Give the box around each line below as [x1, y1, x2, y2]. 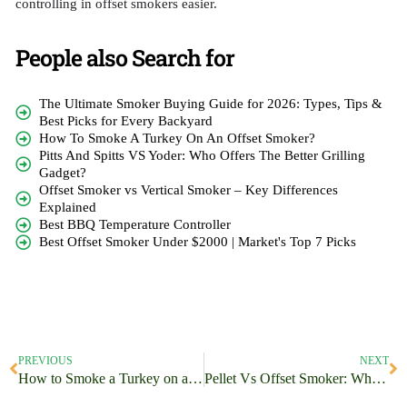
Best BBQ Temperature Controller [39, 216, 232, 232]
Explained [39, 199, 97, 214]
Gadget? [39, 164, 87, 180]
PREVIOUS [18, 353, 73, 367]
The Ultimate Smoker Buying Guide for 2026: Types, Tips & [39, 95, 383, 111]
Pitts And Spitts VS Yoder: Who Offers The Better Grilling [39, 147, 366, 163]
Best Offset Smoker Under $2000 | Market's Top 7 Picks [39, 233, 357, 249]
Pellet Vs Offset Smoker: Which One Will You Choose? [371, 370, 386, 386]
